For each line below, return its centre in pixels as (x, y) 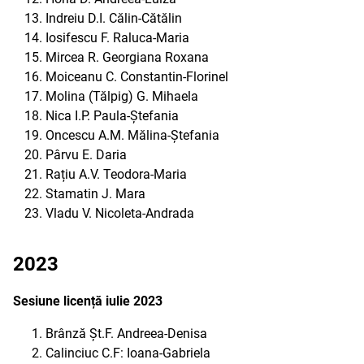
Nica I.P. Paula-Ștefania (112, 116)
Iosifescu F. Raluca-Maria (117, 38)
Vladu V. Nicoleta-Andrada (120, 213)
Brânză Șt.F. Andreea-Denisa (126, 334)
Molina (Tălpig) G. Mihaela (122, 96)
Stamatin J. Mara (95, 194)
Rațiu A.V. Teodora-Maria (116, 174)
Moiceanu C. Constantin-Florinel (137, 77)
